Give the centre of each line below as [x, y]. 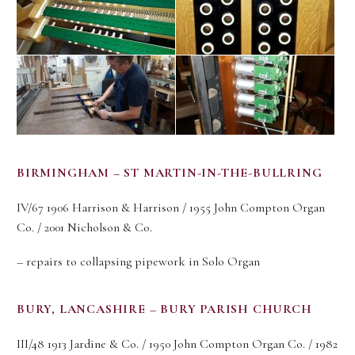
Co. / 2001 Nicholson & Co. [84, 228]
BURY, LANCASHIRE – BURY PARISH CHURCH [164, 309]
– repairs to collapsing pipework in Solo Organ [138, 261]
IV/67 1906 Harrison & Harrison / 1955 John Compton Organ [171, 208]
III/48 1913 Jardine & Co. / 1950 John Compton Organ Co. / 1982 [177, 344]
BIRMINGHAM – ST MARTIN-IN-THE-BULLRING [170, 173]
